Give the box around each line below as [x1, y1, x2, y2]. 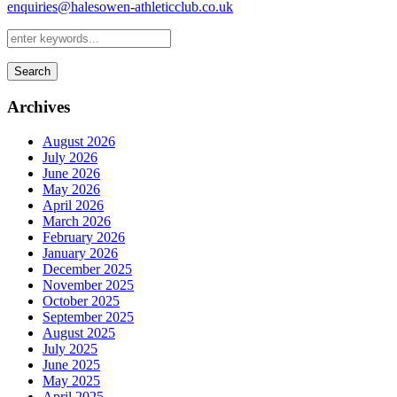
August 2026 [43, 133, 115, 149]
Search [14, 65, 51, 79]
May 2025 [43, 372, 100, 388]
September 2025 [43, 308, 134, 324]
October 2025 [43, 292, 120, 308]
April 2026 [43, 197, 104, 213]
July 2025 [43, 340, 97, 356]
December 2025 [43, 261, 132, 276]
